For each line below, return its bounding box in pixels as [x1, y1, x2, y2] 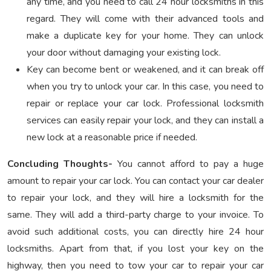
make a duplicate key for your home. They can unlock [27, 29, 264, 43]
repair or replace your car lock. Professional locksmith [27, 97, 264, 111]
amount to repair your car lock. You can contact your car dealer [7, 174, 264, 188]
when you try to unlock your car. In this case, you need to [27, 80, 264, 94]
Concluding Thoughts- [7, 157, 113, 171]
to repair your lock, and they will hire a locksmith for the [7, 191, 264, 205]
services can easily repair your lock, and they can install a [27, 114, 264, 128]
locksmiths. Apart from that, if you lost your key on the [7, 242, 264, 256]
